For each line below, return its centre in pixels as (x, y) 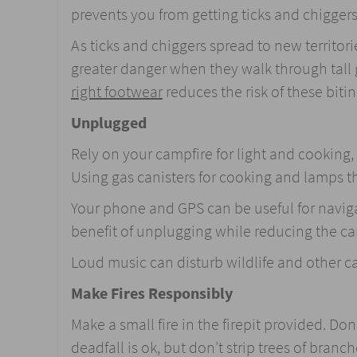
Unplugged (109, 123)
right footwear (117, 92)
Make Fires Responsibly (152, 293)
